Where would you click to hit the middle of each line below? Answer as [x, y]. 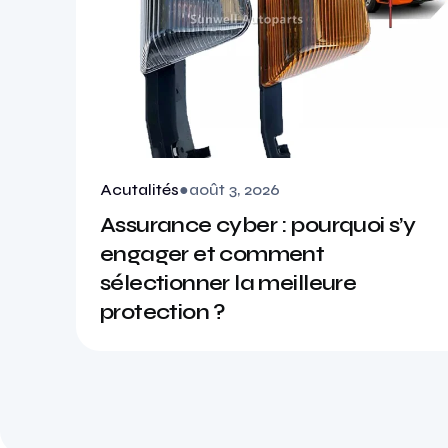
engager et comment [212, 254]
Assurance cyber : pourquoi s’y [258, 225]
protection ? [163, 312]
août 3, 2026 [234, 190]
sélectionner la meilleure [228, 283]
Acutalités [139, 190]
